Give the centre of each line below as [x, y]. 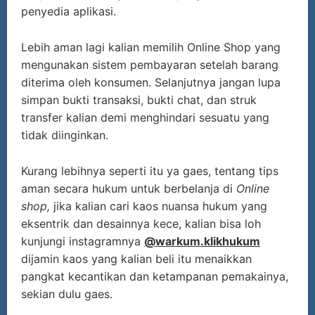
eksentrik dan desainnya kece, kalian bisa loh [141, 224]
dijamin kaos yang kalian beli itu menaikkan [136, 259]
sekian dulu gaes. [67, 294]
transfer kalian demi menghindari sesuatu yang [145, 118]
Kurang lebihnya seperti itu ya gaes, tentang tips [150, 171]
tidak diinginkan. [65, 135]
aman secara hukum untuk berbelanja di [129, 189]
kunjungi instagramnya [83, 242]
